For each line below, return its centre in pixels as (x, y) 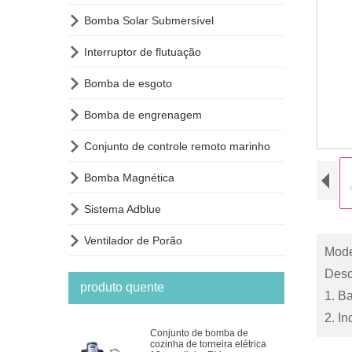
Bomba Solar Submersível (149, 20)
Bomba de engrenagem (143, 114)
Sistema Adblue (123, 209)
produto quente (122, 287)
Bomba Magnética (129, 177)
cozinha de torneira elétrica (209, 344)
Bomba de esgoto (128, 83)
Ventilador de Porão (133, 240)
